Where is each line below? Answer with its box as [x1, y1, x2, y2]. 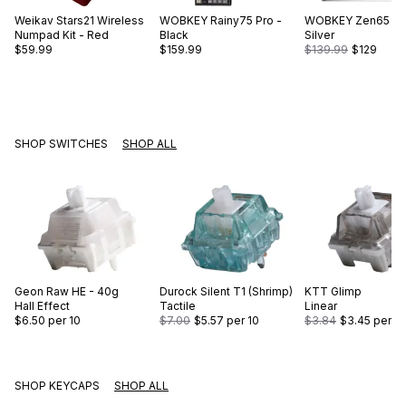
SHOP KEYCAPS [14, 379, 100, 393]
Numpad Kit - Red [14, 28, 109, 43]
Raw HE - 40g [46, 285, 119, 299]
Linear [304, 299, 337, 314]
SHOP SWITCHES [14, 137, 108, 151]
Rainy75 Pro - [210, 14, 282, 28]
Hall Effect [14, 299, 70, 314]
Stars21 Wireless [56, 14, 144, 28]
